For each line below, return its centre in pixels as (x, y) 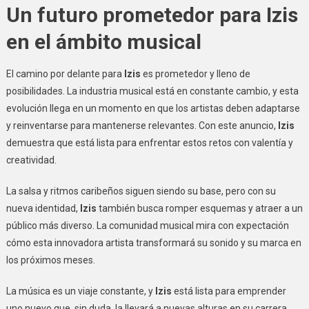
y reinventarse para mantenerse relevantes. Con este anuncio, (142, 126)
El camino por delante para (65, 74)
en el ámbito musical (103, 42)
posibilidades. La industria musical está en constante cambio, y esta (152, 91)
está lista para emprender (229, 291)
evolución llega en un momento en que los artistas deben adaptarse (153, 108)
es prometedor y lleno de (195, 74)
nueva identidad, (43, 208)
